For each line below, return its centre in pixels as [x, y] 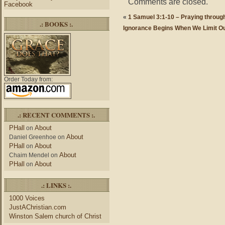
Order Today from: [28, 79]
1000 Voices [27, 198]
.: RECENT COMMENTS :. [56, 115]
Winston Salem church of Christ [55, 216]
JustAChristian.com [38, 207]
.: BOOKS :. [56, 24]
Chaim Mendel [29, 155]
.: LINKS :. [56, 185]
